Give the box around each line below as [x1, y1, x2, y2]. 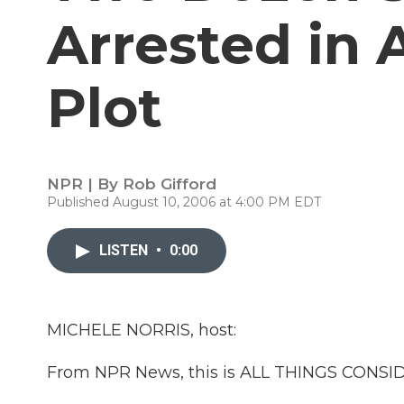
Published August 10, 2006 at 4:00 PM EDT [47, 194, 321, 210]
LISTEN [99, 242, 151, 259]
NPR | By [47, 175, 123, 193]
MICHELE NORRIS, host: [47, 320, 236, 340]
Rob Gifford [123, 175, 216, 193]
